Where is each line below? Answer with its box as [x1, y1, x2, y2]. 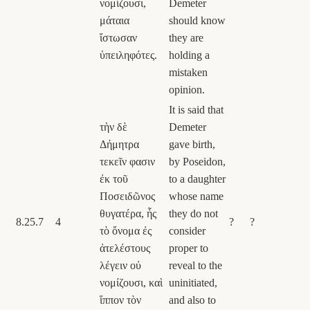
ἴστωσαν [100, 31, 137, 44]
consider [169, 224, 206, 237]
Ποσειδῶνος [100, 190, 155, 202]
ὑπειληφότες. [100, 48, 157, 61]
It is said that [169, 103, 224, 116]
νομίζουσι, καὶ [100, 276, 163, 289]
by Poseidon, [169, 155, 226, 167]
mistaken [169, 66, 208, 78]
